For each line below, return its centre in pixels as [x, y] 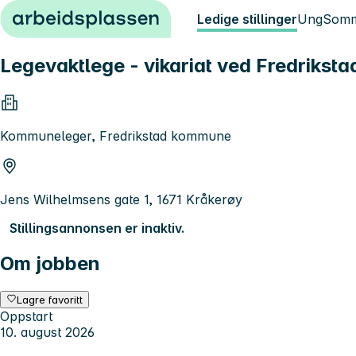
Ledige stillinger [247, 19]
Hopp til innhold [55, 14]
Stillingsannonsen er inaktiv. [97, 228]
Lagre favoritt [50, 299]
